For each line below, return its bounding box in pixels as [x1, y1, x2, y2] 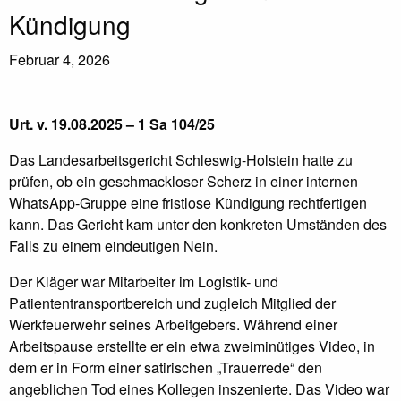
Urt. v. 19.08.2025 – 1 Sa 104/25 [9, 114, 215, 135]
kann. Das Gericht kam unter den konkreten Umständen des [9, 214, 387, 235]
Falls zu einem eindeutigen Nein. [9, 235, 218, 257]
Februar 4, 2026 [9, 49, 110, 71]
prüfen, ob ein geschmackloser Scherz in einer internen [9, 171, 358, 192]
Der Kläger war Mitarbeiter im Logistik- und [9, 271, 278, 293]
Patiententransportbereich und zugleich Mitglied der [9, 293, 336, 314]
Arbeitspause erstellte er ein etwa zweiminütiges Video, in [9, 336, 375, 357]
